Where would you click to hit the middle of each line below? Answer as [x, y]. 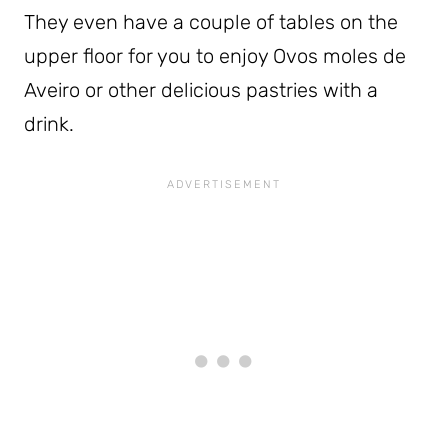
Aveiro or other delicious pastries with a [201, 89]
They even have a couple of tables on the [211, 21]
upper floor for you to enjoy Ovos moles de [215, 55]
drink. [49, 123]
